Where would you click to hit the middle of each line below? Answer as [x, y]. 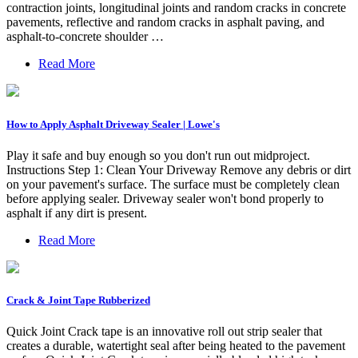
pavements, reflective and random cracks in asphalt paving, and [165, 22]
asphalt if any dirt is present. [77, 213]
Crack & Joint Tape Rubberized [78, 300]
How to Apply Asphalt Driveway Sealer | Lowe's [113, 124]
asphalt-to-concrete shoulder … [85, 37]
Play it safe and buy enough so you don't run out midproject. [158, 155]
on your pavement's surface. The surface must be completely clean [173, 184]
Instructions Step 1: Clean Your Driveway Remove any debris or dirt [179, 169]
